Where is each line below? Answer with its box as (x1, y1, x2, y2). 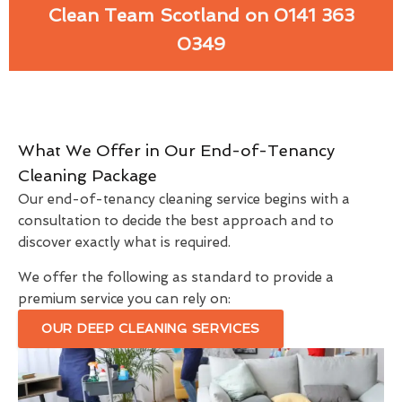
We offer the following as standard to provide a (18, 269, 334, 286)
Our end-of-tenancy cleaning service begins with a (18, 191, 350, 208)
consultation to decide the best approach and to (18, 213, 334, 230)
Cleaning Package (18, 166, 157, 186)
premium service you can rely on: (18, 291, 231, 308)
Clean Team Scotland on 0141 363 (48, 4, 354, 27)
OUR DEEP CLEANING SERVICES (41, 321, 261, 336)
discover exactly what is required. (18, 234, 231, 251)
